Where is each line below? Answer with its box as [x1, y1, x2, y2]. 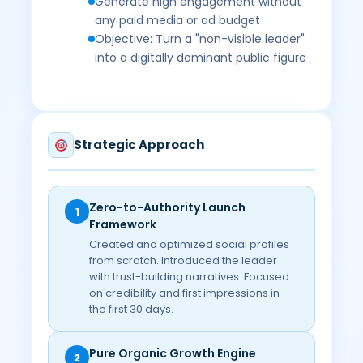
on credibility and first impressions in [89, 285, 280, 301]
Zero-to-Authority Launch [89, 199, 246, 216]
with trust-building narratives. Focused [89, 269, 290, 284]
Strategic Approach [74, 136, 205, 153]
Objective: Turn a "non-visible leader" [95, 31, 305, 47]
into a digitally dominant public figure [95, 49, 307, 66]
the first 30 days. [89, 301, 174, 317]
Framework [89, 216, 157, 233]
